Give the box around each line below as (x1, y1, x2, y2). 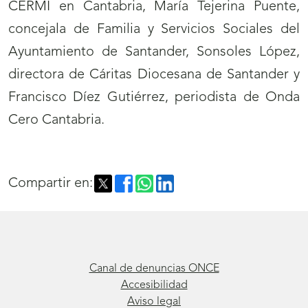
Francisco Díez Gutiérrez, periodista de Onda (8, 91, 300, 105)
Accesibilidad (120, 279, 188, 291)
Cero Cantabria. (8, 113, 104, 128)
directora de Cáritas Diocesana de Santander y (8, 68, 300, 82)
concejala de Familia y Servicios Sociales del (8, 23, 300, 37)
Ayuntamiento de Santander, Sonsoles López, (8, 45, 300, 60)
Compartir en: (8, 177, 93, 191)
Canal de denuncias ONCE (89, 263, 219, 274)
